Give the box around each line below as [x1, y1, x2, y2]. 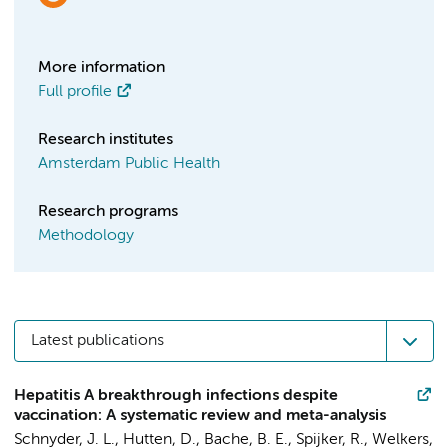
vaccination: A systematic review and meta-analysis [14, 408, 386, 424]
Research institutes [38, 132, 173, 148]
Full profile [38, 84, 112, 100]
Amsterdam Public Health [38, 156, 220, 172]
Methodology [38, 228, 134, 244]
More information [38, 60, 165, 76]
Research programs [38, 204, 178, 220]
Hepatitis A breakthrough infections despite [14, 388, 338, 404]
